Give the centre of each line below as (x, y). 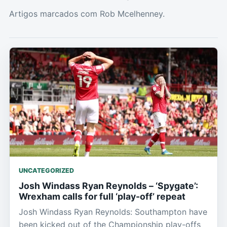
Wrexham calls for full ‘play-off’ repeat (102, 197)
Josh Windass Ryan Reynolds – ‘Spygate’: (108, 186)
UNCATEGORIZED (46, 171)
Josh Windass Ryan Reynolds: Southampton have (113, 212)
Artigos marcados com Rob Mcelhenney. (87, 14)
